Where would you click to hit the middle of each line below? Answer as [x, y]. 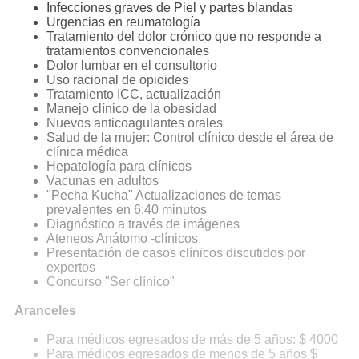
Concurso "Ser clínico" [111, 282]
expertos [71, 267]
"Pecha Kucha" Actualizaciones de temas [164, 195]
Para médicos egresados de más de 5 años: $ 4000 [192, 339]
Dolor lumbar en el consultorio [132, 65]
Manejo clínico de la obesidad [131, 109]
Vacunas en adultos [103, 181]
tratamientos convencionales [128, 51]
